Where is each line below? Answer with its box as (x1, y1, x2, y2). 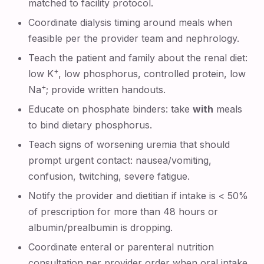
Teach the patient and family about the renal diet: (28, 52, 248, 64)
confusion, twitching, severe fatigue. (28, 170, 190, 182)
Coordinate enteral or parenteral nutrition (28, 241, 214, 253)
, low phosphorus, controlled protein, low (58, 68, 246, 80)
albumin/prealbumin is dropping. (28, 222, 173, 233)
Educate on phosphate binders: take (28, 103, 193, 115)
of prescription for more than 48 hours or (28, 206, 219, 217)
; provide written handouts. (46, 84, 166, 95)
